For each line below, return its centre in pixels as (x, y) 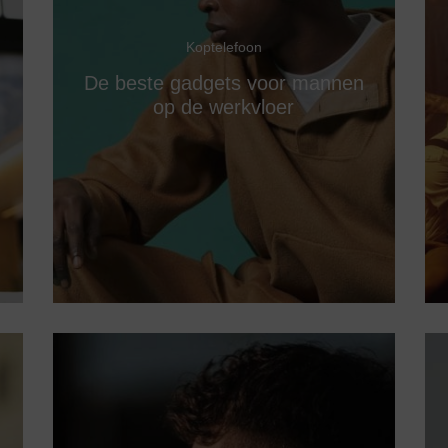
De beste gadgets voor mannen (223, 82)
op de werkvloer (224, 106)
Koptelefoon (223, 46)
